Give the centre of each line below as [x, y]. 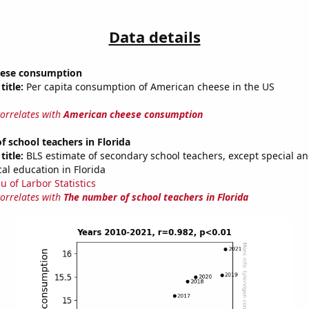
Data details [154, 37]
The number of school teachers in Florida [156, 197]
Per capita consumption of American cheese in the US [149, 87]
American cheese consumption [133, 114]
